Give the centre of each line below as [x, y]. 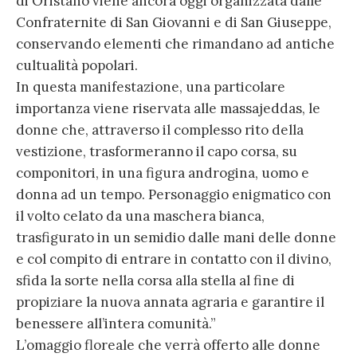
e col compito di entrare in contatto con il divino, [174, 259]
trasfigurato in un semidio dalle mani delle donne [176, 237]
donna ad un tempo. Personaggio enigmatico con [174, 194]
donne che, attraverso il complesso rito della [160, 130]
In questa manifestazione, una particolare [151, 87]
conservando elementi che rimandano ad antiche [175, 44]
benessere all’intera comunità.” [116, 324]
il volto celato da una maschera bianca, [140, 216]
